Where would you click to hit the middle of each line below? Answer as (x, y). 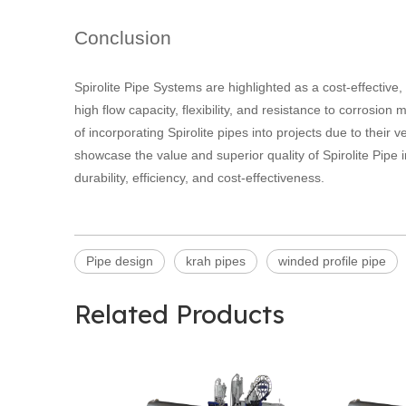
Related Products (179, 314)
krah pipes (216, 261)
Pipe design (120, 261)
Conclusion (123, 38)
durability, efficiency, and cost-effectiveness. (199, 178)
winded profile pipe (332, 261)
